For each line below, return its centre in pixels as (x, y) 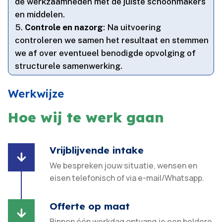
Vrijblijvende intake (97, 150)
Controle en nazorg (64, 28)
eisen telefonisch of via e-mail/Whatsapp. (127, 178)
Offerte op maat (90, 206)
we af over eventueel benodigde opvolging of (106, 53)
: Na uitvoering (132, 28)
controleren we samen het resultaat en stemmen (112, 40)
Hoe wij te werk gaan (86, 117)
